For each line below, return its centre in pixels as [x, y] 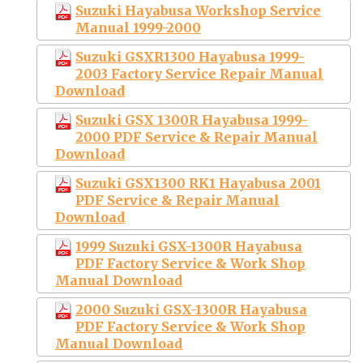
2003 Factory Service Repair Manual [199, 73]
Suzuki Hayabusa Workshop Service [198, 10]
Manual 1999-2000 [138, 27]
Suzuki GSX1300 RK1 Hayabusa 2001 [198, 183]
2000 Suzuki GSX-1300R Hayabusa [191, 309]
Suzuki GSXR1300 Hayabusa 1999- [190, 56]
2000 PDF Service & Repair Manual [196, 137]
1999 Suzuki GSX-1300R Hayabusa [189, 246]
